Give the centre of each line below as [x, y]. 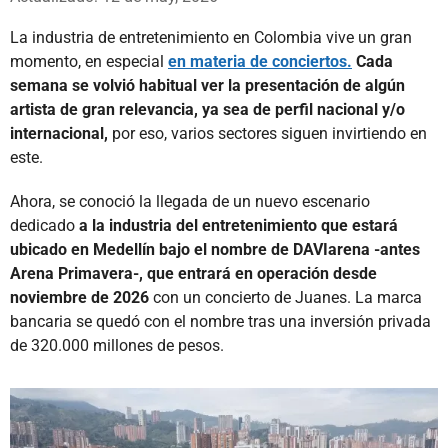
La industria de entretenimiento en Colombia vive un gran [211, 37]
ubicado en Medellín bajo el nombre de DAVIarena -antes [215, 249]
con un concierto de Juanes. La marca [285, 297]
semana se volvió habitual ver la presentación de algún [207, 85]
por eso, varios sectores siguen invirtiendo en [267, 133]
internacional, [59, 133]
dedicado [44, 225]
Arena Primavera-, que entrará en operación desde [193, 273]
